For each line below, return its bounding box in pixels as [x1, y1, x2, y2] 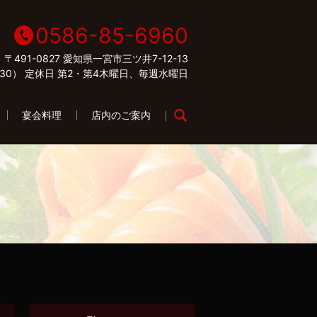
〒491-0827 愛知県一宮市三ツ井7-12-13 [4, 52, 188, 64]
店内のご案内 [91, 109, 151, 122]
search [180, 109, 212, 122]
